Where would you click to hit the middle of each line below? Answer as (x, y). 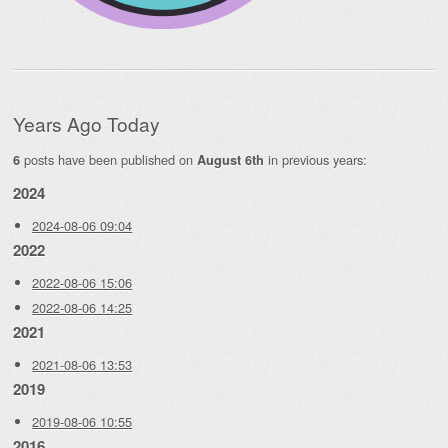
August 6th (230, 159)
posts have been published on (108, 159)
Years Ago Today (86, 124)
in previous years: (315, 159)
